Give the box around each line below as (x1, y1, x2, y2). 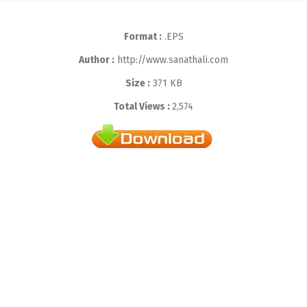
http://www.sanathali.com (114, 54, 228, 66)
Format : (123, 31, 162, 42)
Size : (125, 77, 150, 89)
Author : (79, 54, 114, 66)
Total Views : (114, 101, 172, 112)
